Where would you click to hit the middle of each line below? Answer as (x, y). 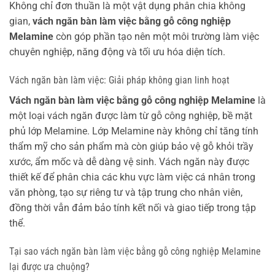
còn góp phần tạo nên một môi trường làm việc (156, 37)
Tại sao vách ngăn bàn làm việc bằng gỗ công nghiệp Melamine (135, 251)
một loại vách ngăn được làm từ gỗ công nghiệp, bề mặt (131, 115)
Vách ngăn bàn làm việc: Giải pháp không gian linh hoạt (119, 80)
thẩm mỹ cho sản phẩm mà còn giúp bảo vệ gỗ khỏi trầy (131, 146)
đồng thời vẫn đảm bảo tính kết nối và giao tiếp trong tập (133, 207)
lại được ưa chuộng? (49, 266)
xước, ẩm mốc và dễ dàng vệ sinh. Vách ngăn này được (129, 161)
